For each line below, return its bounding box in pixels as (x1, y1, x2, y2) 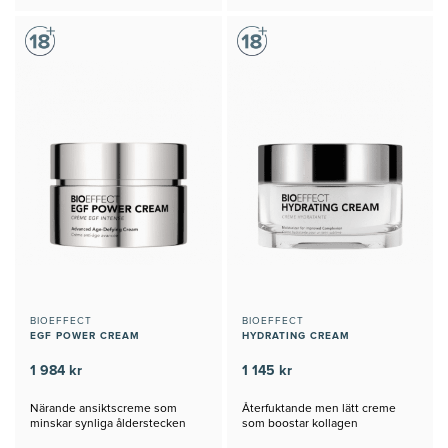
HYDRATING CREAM (241, 330, 350, 341)
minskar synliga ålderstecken (30, 417, 186, 430)
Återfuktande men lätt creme (241, 402, 396, 415)
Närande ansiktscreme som (30, 402, 177, 415)
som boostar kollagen (241, 417, 358, 430)
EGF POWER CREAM (30, 330, 140, 341)
